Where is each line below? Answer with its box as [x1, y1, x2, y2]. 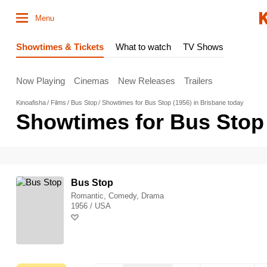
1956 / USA [71, 201, 111, 210]
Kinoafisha [16, 99, 46, 106]
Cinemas [74, 75, 109, 86]
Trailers [184, 75, 213, 86]
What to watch [116, 42, 171, 52]
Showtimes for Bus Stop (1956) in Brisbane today [102, 99, 244, 106]
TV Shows [183, 42, 223, 52]
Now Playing [16, 75, 65, 86]
